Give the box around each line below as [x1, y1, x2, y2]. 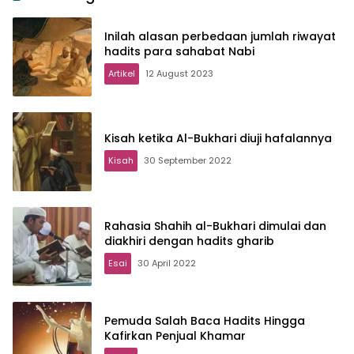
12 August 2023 [145, 66, 213, 80]
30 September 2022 [144, 154, 232, 168]
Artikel [108, 66, 135, 80]
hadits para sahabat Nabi [104, 43, 254, 59]
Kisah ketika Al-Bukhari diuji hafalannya [104, 130, 332, 147]
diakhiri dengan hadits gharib [104, 232, 274, 249]
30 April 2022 [137, 256, 196, 269]
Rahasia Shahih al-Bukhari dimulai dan [104, 217, 326, 234]
